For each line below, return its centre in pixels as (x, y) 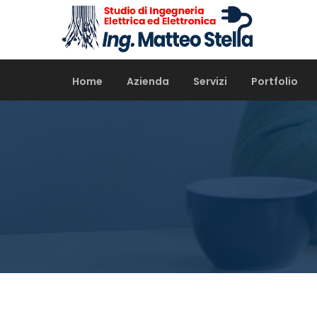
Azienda (148, 81)
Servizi (210, 81)
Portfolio (275, 81)
